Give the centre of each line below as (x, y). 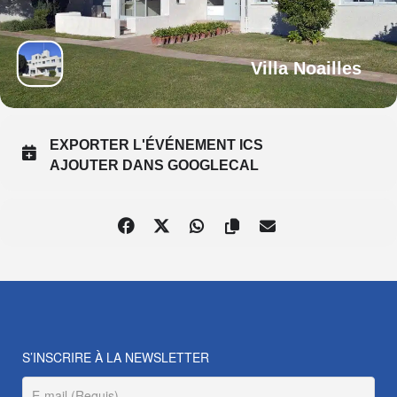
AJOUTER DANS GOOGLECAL (154, 165)
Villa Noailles (306, 68)
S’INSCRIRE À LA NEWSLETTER (116, 357)
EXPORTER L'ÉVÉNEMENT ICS (156, 145)
